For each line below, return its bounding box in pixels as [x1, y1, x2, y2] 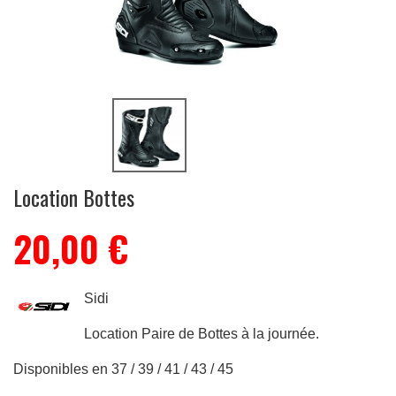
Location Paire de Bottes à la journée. [84, 326, 319, 341]
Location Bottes [13, 181, 134, 213]
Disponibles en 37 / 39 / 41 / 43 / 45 [13, 362, 233, 377]
